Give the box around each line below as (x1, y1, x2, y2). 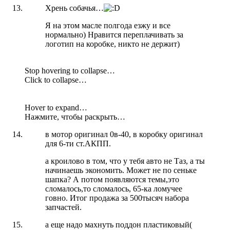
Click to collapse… (25, 75, 87, 84)
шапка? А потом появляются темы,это (45, 175, 179, 184)
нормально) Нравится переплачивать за (45, 30, 183, 39)
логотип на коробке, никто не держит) (45, 39, 180, 48)
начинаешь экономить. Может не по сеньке (45, 165, 197, 175)
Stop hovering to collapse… (25, 66, 115, 75)
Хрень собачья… (45, 3, 104, 12)
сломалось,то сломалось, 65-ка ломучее (45, 184, 182, 193)
